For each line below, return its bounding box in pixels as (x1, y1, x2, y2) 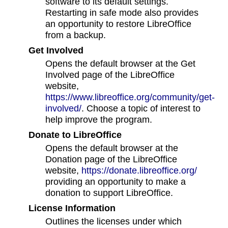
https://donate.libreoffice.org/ (81, 165, 197, 176)
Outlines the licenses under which (45, 216, 182, 227)
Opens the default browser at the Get (45, 58, 196, 69)
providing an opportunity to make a (45, 176, 186, 187)
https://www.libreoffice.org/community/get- (45, 92, 215, 103)
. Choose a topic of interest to (81, 103, 201, 114)
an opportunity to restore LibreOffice (45, 18, 192, 30)
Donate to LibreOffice (28, 129, 122, 140)
